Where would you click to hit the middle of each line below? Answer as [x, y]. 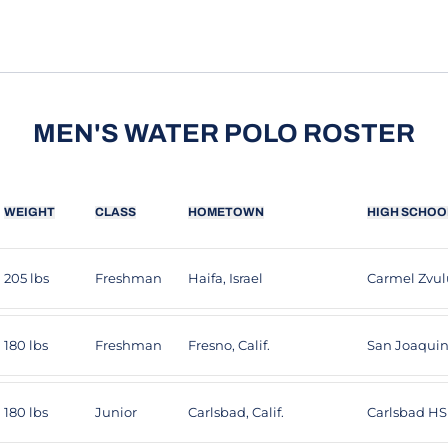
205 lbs [26, 278]
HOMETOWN [226, 212]
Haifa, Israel [225, 278]
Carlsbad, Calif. [236, 412]
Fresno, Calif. [229, 345]
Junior [116, 412]
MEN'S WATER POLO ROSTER [224, 133]
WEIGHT [29, 212]
